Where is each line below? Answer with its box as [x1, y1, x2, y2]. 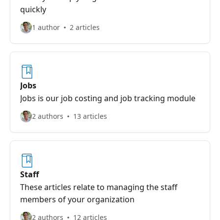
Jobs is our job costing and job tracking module [20, 93, 195, 104]
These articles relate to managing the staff [20, 182, 177, 192]
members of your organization [20, 194, 135, 205]
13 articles [73, 111, 107, 121]
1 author [32, 23, 60, 32]
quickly [20, 4, 46, 15]
